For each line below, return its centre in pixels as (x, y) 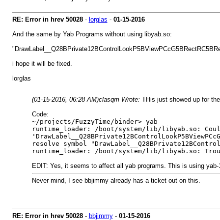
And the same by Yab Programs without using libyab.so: (92, 34)
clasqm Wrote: (120, 99)
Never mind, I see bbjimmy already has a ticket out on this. (116, 180)
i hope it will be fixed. (42, 64)
